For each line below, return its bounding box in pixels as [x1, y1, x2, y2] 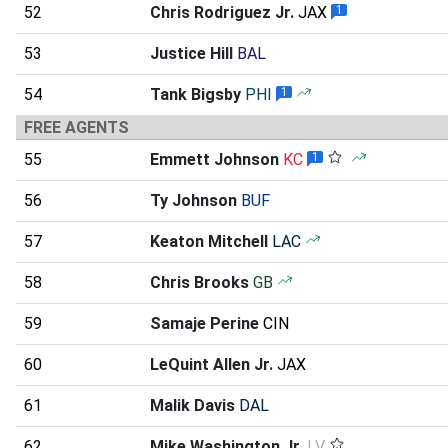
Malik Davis [150, 395, 235, 415]
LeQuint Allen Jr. [150, 354, 273, 374]
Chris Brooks [150, 272, 249, 292]
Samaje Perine [150, 313, 259, 333]
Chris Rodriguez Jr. [150, 2, 294, 22]
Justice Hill [150, 43, 233, 63]
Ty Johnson [150, 190, 237, 210]
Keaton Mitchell [150, 231, 268, 251]
